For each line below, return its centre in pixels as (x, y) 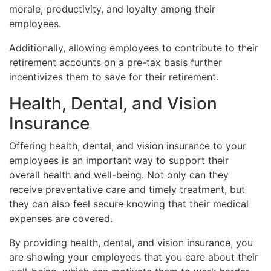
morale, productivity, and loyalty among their (112, 9)
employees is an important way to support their (119, 160)
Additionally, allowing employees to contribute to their (134, 47)
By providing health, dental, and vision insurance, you (131, 242)
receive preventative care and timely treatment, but (127, 189)
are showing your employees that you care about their (134, 257)
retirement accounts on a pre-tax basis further (116, 62)
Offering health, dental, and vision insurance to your (128, 145)
